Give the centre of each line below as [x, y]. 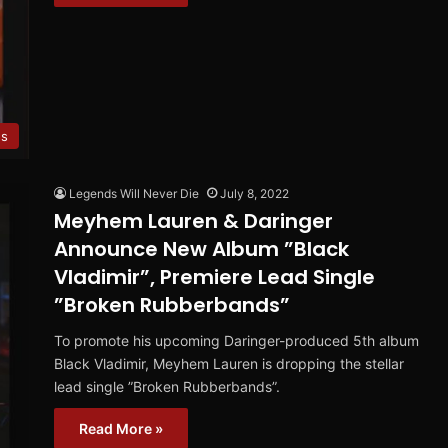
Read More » [121, 429]
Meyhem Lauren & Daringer [193, 221]
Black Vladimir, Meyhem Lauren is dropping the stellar [229, 364]
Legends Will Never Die [134, 194]
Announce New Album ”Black [201, 249]
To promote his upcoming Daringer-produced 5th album [236, 341]
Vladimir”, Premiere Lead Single [214, 277]
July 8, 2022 [254, 194]
